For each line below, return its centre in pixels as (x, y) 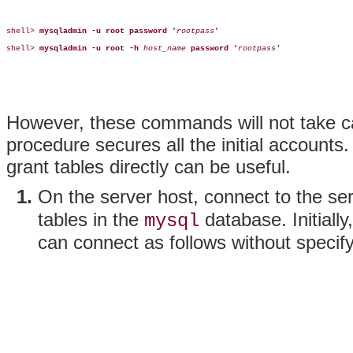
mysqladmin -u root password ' (108, 32)
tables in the (91, 220)
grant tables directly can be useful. (149, 167)
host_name (165, 49)
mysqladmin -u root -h (89, 49)
